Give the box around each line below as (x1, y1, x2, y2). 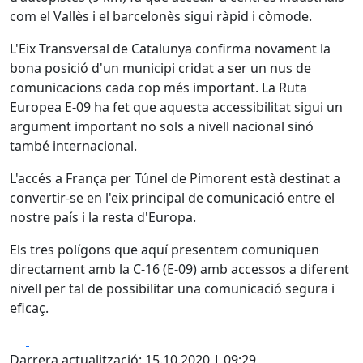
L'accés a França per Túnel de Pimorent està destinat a (10, 169, 340, 187)
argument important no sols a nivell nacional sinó (10, 117, 314, 135)
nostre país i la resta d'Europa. (10, 208, 196, 226)
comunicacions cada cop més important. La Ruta (10, 79, 307, 96)
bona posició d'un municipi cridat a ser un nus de (10, 59, 311, 77)
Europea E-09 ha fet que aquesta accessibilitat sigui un (10, 98, 343, 116)
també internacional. (10, 137, 137, 155)
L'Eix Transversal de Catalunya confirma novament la (10, 40, 331, 58)
